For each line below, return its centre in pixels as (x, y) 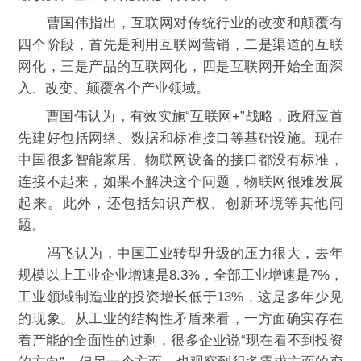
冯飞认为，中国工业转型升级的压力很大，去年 (180, 253)
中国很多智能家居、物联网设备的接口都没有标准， (180, 160)
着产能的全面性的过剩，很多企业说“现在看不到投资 (180, 340)
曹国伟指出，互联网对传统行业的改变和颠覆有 (180, 23)
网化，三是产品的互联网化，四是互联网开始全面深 (180, 66)
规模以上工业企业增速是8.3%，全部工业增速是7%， (180, 275)
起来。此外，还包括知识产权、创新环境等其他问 (180, 203)
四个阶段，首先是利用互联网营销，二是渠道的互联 (180, 45)
